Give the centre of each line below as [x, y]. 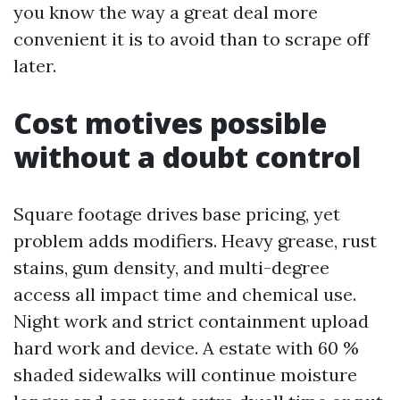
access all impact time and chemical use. [185, 294]
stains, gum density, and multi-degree [171, 267]
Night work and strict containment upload [191, 321]
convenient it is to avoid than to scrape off [192, 39]
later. [35, 66]
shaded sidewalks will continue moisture [185, 375]
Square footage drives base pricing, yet [177, 214]
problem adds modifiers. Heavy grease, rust [195, 241]
